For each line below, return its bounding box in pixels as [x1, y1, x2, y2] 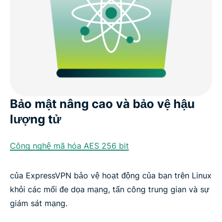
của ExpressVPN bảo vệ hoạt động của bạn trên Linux [10, 170, 212, 180]
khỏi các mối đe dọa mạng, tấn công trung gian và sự [10, 184, 210, 194]
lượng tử [10, 111, 61, 126]
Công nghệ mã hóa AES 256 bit [10, 140, 129, 151]
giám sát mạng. [10, 198, 67, 208]
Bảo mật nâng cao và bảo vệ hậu [10, 96, 195, 111]
